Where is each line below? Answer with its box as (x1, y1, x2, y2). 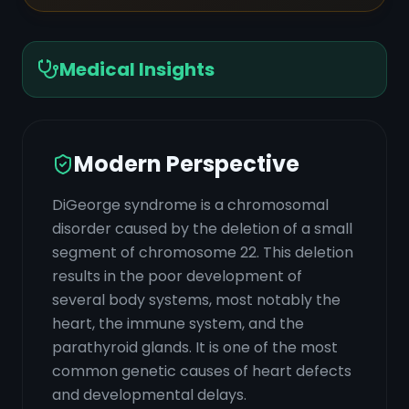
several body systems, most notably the (52, 289, 341, 310)
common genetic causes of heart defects (52, 361, 351, 382)
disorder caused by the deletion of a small (52, 218, 352, 239)
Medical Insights (59, 57, 215, 82)
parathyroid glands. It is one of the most (52, 337, 338, 358)
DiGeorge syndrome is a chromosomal (52, 194, 329, 215)
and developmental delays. (52, 384, 246, 405)
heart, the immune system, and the (52, 313, 304, 334)
